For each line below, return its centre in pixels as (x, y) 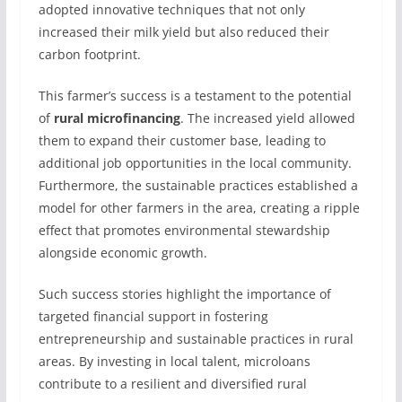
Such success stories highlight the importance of (184, 294)
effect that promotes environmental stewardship (184, 230)
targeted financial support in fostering (153, 316)
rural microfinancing (117, 118)
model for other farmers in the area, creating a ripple (199, 208)
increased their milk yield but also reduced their (184, 32)
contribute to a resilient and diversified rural (172, 384)
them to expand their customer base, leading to (182, 140)
